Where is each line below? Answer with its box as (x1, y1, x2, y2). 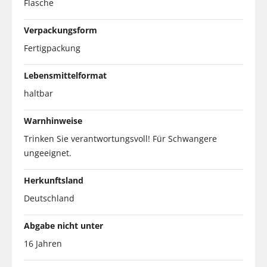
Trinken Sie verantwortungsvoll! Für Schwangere (24, 132, 217, 144)
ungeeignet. (24, 147, 72, 159)
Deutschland (24, 192, 74, 204)
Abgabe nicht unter (24, 219, 103, 231)
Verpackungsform (24, 24, 97, 36)
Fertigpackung (24, 42, 80, 54)
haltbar (24, 87, 53, 99)
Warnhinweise (24, 114, 82, 126)
